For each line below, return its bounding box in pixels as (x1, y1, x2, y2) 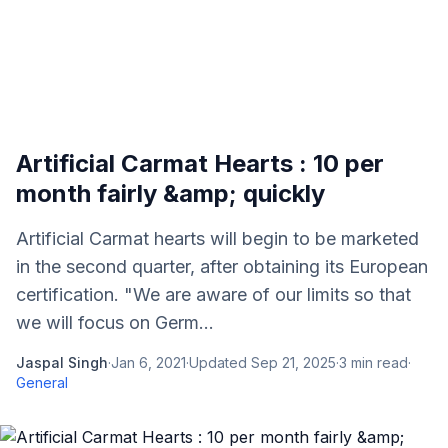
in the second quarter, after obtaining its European (16, 256, 428, 277)
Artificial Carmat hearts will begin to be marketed (16, 228, 419, 249)
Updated (189, 354, 251, 371)
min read (347, 354, 408, 371)
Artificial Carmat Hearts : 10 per (16, 149, 384, 178)
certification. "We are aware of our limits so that (16, 284, 411, 305)
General (16, 374, 68, 391)
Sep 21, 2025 (251, 354, 336, 371)
